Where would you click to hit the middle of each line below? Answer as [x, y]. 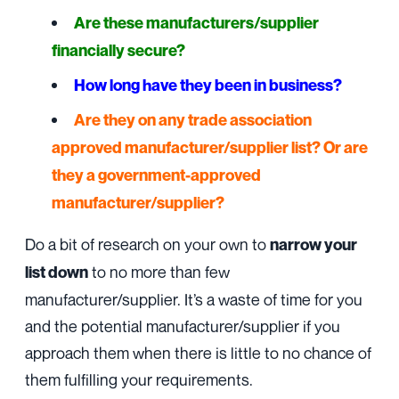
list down [57, 273]
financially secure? [118, 51]
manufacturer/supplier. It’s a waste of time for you [194, 300]
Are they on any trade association [193, 120]
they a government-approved [156, 175]
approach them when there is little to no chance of [198, 353]
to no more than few [159, 272]
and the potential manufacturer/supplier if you [183, 326]
